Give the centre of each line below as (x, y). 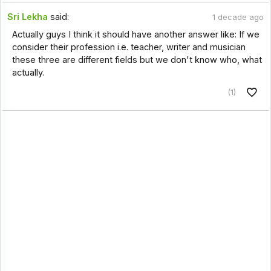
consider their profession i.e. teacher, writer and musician (129, 47)
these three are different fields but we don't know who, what (137, 60)
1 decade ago (238, 18)
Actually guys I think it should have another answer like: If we (135, 34)
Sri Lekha (28, 17)
